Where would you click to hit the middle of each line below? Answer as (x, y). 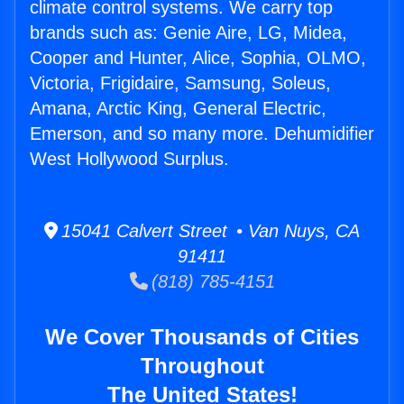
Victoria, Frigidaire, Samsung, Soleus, (180, 83)
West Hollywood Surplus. (129, 159)
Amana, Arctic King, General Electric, (178, 109)
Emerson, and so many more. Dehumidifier (202, 134)
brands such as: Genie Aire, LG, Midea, (188, 33)
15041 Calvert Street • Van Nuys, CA (209, 231)
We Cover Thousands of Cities (202, 337)
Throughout (202, 366)
